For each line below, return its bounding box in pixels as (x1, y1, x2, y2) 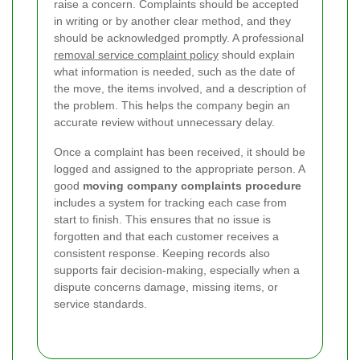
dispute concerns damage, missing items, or (54, 280, 278, 294)
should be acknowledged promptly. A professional (54, 31, 304, 45)
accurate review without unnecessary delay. (54, 116, 275, 129)
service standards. (54, 297, 147, 311)
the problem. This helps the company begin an (54, 99, 290, 112)
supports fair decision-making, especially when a (54, 264, 300, 277)
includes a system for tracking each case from (54, 196, 287, 210)
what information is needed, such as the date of (54, 65, 295, 79)
